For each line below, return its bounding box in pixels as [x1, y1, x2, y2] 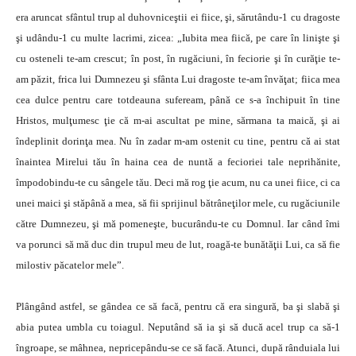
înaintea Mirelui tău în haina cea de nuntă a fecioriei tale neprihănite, [16, 156, 340, 168]
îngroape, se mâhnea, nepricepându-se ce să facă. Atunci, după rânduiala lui [16, 342, 340, 354]
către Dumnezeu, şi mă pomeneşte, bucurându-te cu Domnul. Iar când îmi [16, 218, 340, 230]
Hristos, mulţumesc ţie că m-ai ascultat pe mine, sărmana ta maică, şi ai [16, 114, 340, 126]
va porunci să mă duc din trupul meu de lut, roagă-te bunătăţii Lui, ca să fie [16, 238, 340, 250]
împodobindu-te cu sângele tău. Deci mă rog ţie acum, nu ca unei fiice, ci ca [16, 176, 340, 188]
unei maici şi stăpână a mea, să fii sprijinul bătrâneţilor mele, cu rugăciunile [16, 197, 340, 209]
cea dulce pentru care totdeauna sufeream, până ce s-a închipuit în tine [16, 94, 340, 106]
